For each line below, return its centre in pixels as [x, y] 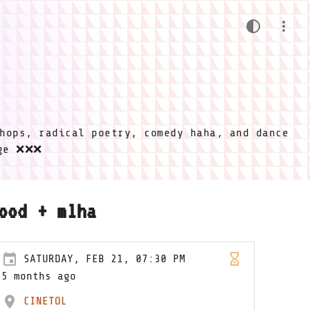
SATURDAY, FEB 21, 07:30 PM [105, 259]
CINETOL [46, 301]
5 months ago [39, 276]
